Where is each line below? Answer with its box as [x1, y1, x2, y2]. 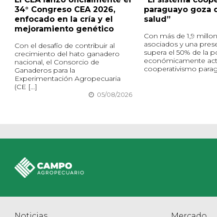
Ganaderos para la [15, 66, 75, 75]
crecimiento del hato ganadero [15, 49, 120, 59]
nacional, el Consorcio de [15, 58, 99, 67]
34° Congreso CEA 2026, [15, 5, 115, 15]
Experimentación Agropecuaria [15, 74, 121, 83]
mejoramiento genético [15, 24, 114, 34]
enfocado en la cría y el [15, 15, 113, 24]
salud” [144, 15, 170, 24]
